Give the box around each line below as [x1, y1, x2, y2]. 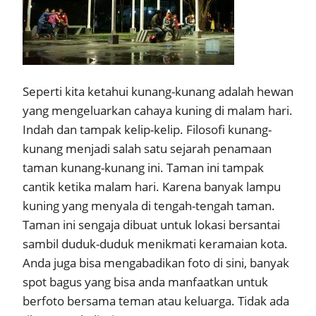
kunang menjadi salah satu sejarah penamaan [23, 140, 272, 157]
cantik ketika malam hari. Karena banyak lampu [23, 178, 281, 195]
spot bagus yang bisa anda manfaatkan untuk [23, 273, 268, 290]
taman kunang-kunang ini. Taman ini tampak [23, 159, 264, 176]
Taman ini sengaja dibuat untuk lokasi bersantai [23, 216, 280, 233]
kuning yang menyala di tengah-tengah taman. [23, 197, 275, 214]
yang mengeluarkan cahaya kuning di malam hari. [23, 102, 293, 119]
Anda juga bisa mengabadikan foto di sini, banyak [23, 254, 289, 271]
